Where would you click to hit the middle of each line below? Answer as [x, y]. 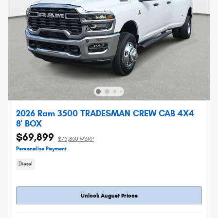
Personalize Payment [41, 148]
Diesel [26, 164]
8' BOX [29, 123]
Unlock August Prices [109, 196]
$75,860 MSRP [76, 138]
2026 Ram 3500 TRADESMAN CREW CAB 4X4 [105, 113]
